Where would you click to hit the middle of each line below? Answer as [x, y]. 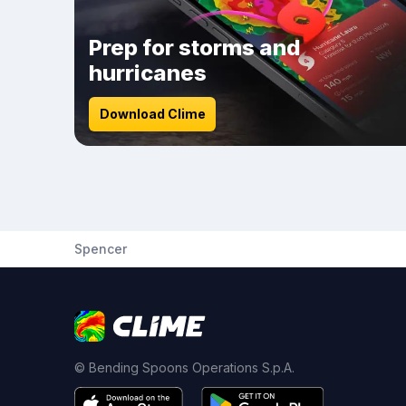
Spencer [101, 249]
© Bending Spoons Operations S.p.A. [184, 367]
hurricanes [148, 73]
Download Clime [152, 114]
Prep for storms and [195, 48]
